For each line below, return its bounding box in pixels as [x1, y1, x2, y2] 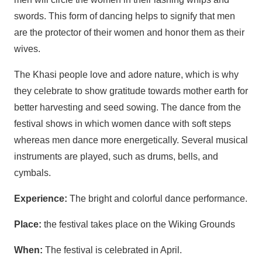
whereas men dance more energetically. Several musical [14, 135, 248, 145]
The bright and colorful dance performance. [67, 193, 247, 204]
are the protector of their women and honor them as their [14, 27, 244, 37]
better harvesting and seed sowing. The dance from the [14, 102, 241, 112]
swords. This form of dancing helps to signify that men [14, 11, 235, 21]
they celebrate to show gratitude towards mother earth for [14, 85, 248, 96]
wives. [14, 43, 40, 54]
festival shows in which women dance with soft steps [14, 118, 231, 129]
